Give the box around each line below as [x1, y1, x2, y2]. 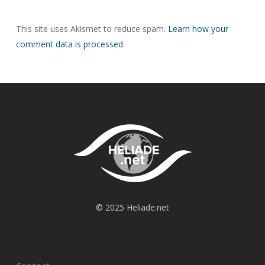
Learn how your [167, 22, 228, 34]
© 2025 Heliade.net [95, 202, 169, 214]
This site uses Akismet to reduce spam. [15, 22, 168, 34]
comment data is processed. [15, 38, 125, 50]
